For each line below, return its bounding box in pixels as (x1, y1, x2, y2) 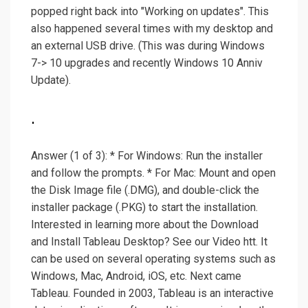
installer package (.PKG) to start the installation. (31, 201, 258, 214)
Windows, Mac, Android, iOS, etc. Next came (31, 269, 241, 283)
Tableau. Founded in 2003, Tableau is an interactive (31, 287, 274, 300)
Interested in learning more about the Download (31, 218, 258, 232)
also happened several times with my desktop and (31, 22, 273, 36)
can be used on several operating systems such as (31, 252, 276, 266)
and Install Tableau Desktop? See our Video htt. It (31, 235, 267, 249)
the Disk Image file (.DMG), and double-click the (31, 184, 259, 197)
